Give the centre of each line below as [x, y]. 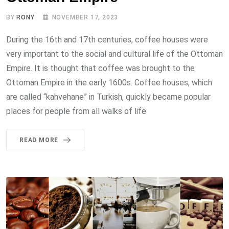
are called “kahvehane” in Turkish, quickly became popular [108, 97]
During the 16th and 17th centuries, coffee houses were [107, 40]
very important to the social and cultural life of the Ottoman [114, 54]
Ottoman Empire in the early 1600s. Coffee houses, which [109, 83]
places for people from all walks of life [76, 111]
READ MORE [39, 140]
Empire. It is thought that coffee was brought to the [100, 68]
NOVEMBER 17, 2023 [85, 18]
